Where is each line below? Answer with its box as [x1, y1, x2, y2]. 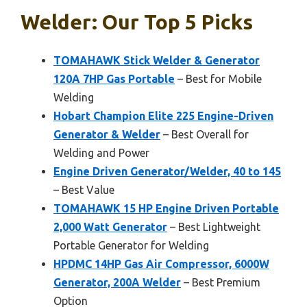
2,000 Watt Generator [53, 221, 167, 233]
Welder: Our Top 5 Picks [21, 10, 253, 34]
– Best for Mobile [175, 73, 262, 85]
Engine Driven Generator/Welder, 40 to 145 [53, 165, 281, 177]
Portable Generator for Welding [53, 239, 209, 251]
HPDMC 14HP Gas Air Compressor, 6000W [53, 258, 269, 270]
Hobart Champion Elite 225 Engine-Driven [53, 110, 273, 122]
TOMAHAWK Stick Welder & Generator [53, 54, 260, 66]
